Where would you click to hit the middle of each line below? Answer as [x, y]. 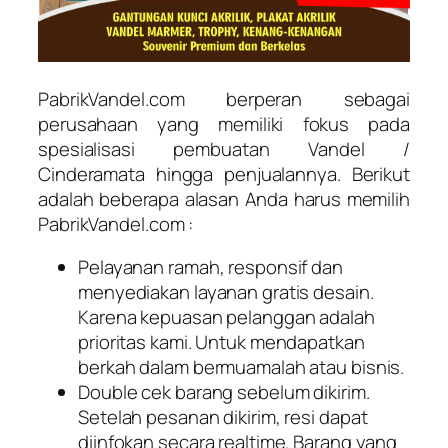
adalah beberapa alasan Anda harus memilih [224, 198]
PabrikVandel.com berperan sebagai [224, 98]
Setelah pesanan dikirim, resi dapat [223, 417]
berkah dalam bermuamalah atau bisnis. [241, 367]
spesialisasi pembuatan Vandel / [224, 148]
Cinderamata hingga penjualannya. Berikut [224, 173]
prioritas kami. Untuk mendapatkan [221, 342]
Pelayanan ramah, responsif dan [210, 267]
